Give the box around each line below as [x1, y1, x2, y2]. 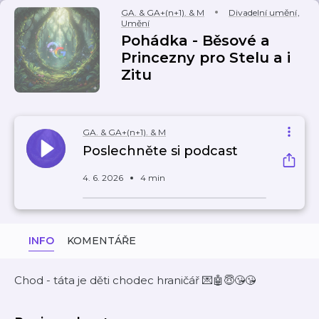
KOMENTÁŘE [67, 234, 136, 247]
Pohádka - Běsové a [121, 32, 270, 49]
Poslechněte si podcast [83, 143, 238, 159]
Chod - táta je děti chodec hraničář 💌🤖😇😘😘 [14, 273, 256, 287]
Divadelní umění [229, 7, 297, 18]
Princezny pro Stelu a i [121, 49, 291, 66]
